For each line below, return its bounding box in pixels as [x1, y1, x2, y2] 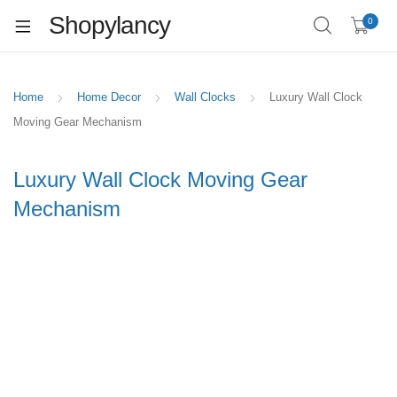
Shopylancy [49, 12, 170, 39]
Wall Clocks [175, 90, 236, 104]
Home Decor [77, 90, 141, 104]
